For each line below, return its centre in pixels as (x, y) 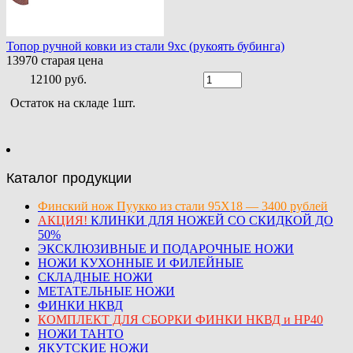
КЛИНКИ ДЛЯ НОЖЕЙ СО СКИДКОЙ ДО (210, 220)
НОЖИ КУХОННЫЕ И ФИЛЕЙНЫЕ (141, 262)
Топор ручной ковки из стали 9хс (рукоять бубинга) (145, 46)
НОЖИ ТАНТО (81, 333)
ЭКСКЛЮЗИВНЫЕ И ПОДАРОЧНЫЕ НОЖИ (166, 248)
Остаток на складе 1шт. (73, 102)
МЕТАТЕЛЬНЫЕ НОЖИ (106, 291)
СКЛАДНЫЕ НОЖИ (95, 277)
